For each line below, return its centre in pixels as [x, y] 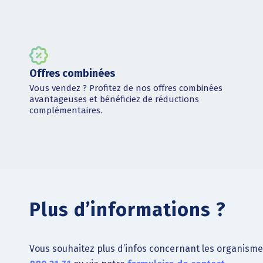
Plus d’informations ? [128, 209]
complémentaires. [66, 110]
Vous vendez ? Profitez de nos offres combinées [126, 88]
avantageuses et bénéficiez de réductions [114, 99]
